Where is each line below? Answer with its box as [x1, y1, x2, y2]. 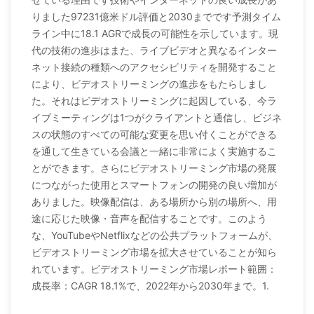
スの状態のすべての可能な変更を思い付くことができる [32, 128, 277, 140]
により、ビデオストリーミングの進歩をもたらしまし [32, 77, 267, 90]
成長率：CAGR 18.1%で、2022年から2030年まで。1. [32, 279, 269, 292]
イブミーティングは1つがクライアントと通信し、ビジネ [32, 111, 282, 123]
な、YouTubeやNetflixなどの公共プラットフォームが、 [32, 228, 278, 241]
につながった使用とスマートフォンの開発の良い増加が [32, 178, 277, 191]
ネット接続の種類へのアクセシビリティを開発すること [32, 60, 277, 73]
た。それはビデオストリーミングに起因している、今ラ [32, 94, 277, 107]
